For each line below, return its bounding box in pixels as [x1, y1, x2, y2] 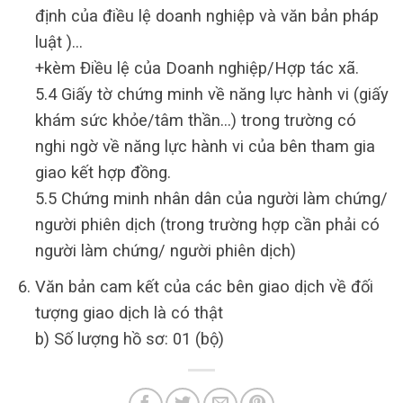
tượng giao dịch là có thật [34, 303, 223, 323]
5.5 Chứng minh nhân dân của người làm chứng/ [34, 189, 388, 209]
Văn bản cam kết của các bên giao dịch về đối [34, 277, 373, 297]
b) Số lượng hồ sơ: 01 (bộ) [34, 329, 224, 349]
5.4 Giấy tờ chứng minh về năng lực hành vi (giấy [34, 85, 389, 104]
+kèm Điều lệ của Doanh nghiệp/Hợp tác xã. [34, 58, 359, 78]
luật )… [34, 32, 83, 52]
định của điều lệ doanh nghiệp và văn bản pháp [34, 6, 379, 26]
